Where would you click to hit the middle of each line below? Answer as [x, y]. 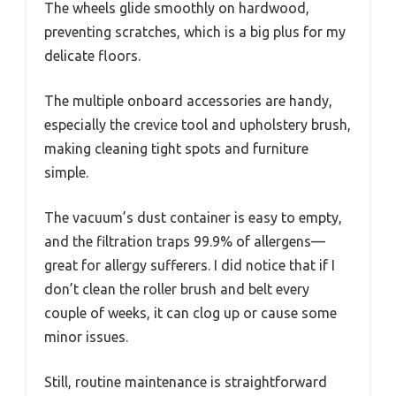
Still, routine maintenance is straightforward [186, 381]
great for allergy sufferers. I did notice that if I [190, 265]
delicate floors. [92, 55]
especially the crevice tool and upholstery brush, [198, 124]
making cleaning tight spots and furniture [176, 148]
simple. [66, 172]
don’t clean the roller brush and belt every [177, 289]
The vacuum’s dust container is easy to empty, [193, 217]
